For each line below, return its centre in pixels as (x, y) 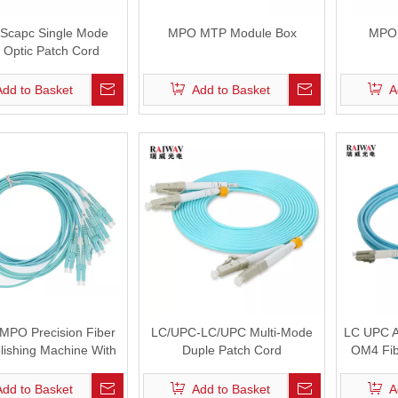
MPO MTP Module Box (232, 33)
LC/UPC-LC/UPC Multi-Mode (232, 332)
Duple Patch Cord (232, 350)
